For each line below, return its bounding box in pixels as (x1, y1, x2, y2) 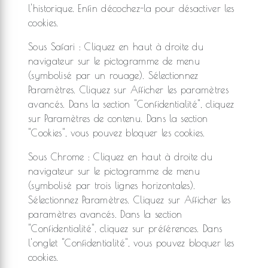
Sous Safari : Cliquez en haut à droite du (28, 41, 204, 52)
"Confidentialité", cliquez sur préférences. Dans (28, 223, 223, 234)
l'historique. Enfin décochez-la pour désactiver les (28, 3, 234, 14)
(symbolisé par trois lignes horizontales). (28, 180, 196, 191)
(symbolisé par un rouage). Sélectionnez (28, 70, 199, 81)
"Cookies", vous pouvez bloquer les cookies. (28, 127, 205, 138)
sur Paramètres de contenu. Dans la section (28, 113, 208, 124)
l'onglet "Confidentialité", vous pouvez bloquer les (28, 237, 234, 248)
